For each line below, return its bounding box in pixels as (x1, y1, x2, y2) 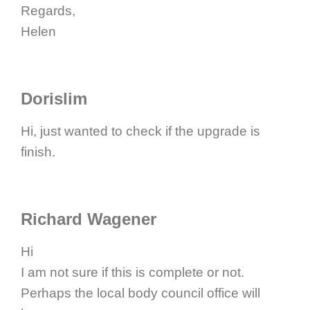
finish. (21, 144, 55, 159)
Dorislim (21, 89, 87, 108)
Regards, (21, 3, 75, 18)
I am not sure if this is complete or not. (21, 264, 244, 280)
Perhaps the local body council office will (21, 285, 260, 300)
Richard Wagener (21, 209, 156, 228)
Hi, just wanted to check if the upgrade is (21, 123, 260, 138)
